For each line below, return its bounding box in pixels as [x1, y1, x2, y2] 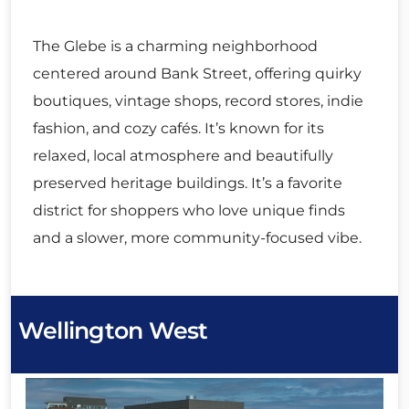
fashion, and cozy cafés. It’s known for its [33, 120, 324, 138]
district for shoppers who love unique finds [33, 202, 345, 220]
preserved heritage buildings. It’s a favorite [33, 174, 342, 193]
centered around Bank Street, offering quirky [33, 65, 362, 83]
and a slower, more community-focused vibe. [33, 229, 362, 247]
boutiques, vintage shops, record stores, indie [33, 92, 363, 110]
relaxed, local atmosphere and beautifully [33, 147, 333, 165]
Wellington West [18, 317, 208, 345]
